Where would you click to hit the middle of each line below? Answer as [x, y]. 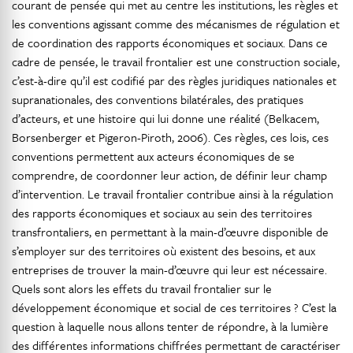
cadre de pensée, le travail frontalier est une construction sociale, [176, 62]
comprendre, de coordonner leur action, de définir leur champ [169, 175]
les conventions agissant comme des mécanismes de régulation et [176, 24]
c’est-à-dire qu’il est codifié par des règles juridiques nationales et [174, 81]
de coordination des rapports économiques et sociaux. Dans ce [170, 43]
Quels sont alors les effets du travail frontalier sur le [142, 289]
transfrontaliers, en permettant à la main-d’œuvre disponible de [170, 232]
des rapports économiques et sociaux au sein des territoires [162, 213]
